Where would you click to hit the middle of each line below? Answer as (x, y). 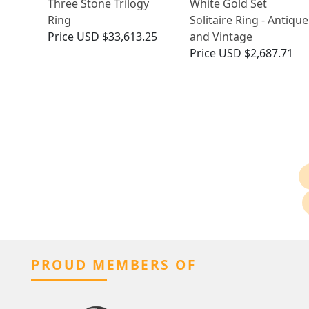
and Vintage (221, 37)
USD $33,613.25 (117, 37)
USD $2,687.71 (256, 53)
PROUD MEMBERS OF (114, 265)
